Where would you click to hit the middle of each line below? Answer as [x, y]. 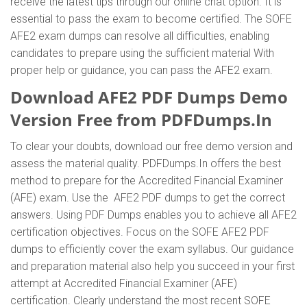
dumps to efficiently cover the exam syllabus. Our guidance [152, 249]
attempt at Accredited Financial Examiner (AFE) [124, 283]
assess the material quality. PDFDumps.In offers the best [146, 163]
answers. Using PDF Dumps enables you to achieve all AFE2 [153, 215]
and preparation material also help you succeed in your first [152, 266]
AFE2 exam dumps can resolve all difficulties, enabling [140, 36]
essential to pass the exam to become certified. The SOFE [151, 19]
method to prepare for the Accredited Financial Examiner [147, 181]
